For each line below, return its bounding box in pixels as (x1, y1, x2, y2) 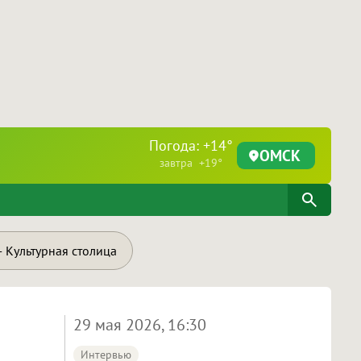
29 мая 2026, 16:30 (73, 314, 206, 335)
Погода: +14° (149, 136, 233, 155)
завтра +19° (160, 156, 222, 170)
